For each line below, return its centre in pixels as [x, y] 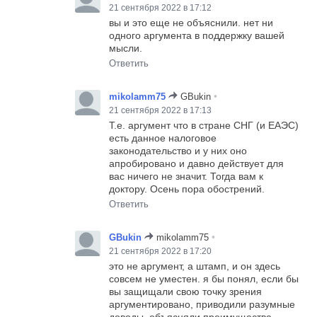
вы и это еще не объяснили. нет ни [191, 23]
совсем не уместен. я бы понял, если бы [204, 279]
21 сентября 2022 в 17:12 [161, 8]
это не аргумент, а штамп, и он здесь [195, 266]
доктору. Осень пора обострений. [187, 189]
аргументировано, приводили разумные [202, 305]
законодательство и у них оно [178, 151]
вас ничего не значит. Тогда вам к [186, 177]
